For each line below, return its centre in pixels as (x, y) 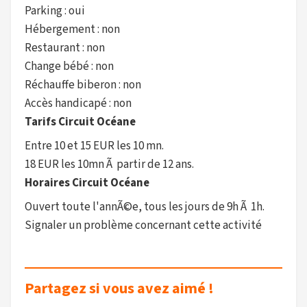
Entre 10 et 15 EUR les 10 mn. (94, 146)
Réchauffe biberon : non (83, 85)
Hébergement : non (72, 29)
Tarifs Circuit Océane (80, 122)
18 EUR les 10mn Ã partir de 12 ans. (109, 164)
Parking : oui (55, 11)
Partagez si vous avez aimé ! (119, 288)
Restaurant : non (65, 48)
